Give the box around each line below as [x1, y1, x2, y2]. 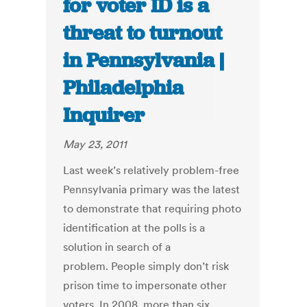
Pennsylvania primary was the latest [63, 182, 241, 197]
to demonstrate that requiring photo [63, 201, 242, 216]
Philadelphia [63, 75, 184, 101]
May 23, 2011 [63, 137, 127, 151]
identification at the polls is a [63, 221, 206, 235]
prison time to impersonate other [63, 278, 228, 293]
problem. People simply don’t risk [63, 259, 230, 273]
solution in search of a [63, 240, 171, 254]
